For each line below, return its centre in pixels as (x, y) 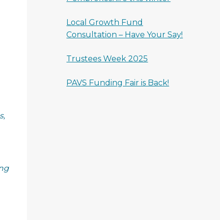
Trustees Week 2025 (107, 59)
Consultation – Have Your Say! (125, 35)
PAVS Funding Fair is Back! (118, 83)
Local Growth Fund (105, 22)
